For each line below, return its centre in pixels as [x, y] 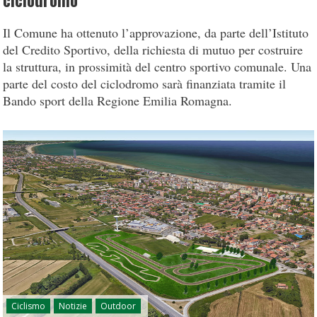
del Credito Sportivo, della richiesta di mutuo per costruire [153, 50]
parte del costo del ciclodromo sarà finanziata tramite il [145, 83]
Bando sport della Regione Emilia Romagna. [118, 100]
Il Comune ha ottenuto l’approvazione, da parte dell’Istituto [156, 33]
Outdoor [119, 306]
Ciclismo [29, 306]
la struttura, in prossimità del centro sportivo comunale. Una [157, 67]
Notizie [73, 306]
